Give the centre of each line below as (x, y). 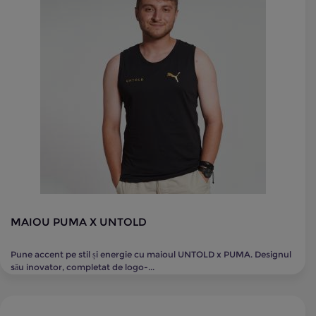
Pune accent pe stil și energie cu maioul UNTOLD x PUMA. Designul (151, 254)
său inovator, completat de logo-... (83, 267)
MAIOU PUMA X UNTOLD (79, 222)
